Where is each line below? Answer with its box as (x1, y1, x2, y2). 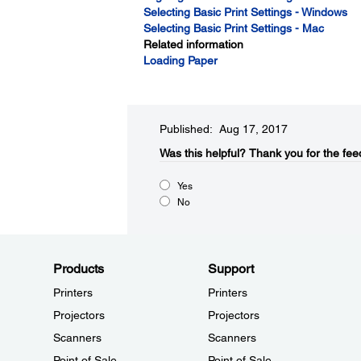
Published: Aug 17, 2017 (159, 122, 288, 135)
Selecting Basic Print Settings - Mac (143, 22, 324, 35)
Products (53, 261, 104, 276)
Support (207, 261, 254, 276)
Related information (143, 38, 243, 51)
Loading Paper (143, 54, 218, 67)
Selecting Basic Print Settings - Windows (143, 6, 347, 19)
